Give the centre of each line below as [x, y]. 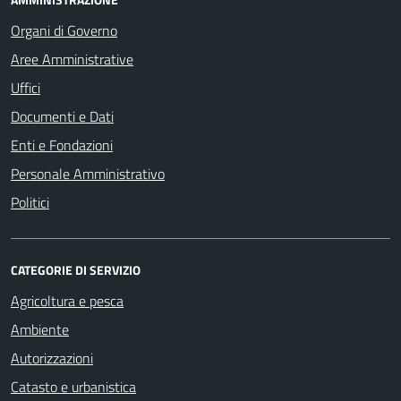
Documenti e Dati [62, 116]
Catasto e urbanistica [73, 387]
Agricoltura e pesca [67, 301]
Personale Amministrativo [88, 174]
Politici [30, 202]
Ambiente [40, 329]
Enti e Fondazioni [62, 145]
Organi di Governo [64, 30]
